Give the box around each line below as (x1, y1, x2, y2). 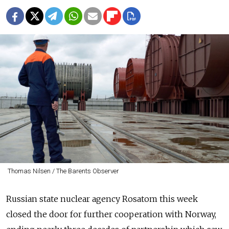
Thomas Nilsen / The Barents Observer (7, 167, 119, 175)
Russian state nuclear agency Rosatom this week (6, 194, 198, 204)
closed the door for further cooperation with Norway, (6, 209, 216, 219)
